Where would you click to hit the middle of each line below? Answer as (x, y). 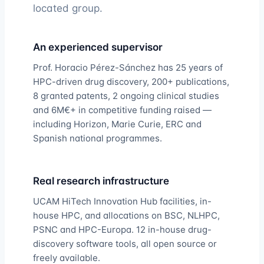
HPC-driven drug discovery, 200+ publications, (131, 82)
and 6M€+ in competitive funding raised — (122, 110)
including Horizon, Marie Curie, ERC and (117, 124)
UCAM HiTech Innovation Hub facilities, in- (122, 201)
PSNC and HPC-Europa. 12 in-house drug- (122, 230)
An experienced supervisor (98, 47)
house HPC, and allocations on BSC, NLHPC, (126, 215)
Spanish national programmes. (98, 138)
